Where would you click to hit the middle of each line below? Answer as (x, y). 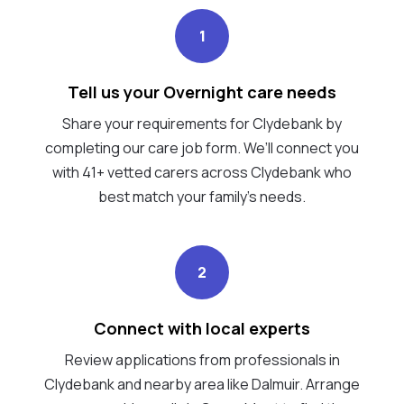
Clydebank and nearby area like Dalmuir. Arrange (202, 384)
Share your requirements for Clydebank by (202, 123)
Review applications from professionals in (202, 359)
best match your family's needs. (202, 196)
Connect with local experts (202, 328)
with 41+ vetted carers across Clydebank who (202, 172)
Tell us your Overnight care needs (202, 92)
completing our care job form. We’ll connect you (202, 147)
